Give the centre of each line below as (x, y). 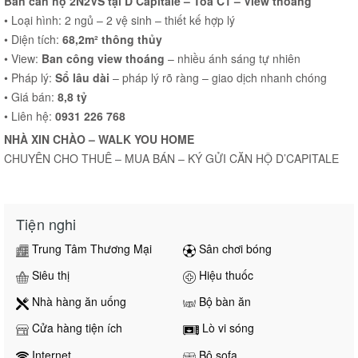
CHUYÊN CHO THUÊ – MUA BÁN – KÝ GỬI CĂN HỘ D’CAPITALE (171, 159)
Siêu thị (49, 275)
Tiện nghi (46, 224)
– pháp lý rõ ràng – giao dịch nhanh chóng (218, 78)
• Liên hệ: (30, 116)
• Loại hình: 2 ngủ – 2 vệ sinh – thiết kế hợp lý (119, 20)
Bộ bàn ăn (223, 302)
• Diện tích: (33, 40)
